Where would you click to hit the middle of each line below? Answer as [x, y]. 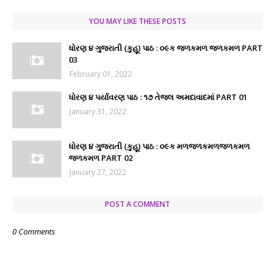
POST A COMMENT [137, 204]
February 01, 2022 [101, 74]
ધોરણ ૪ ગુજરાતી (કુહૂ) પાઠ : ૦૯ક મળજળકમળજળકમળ [159, 146]
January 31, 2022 [98, 111]
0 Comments [34, 231]
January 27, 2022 [98, 172]
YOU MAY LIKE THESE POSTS [137, 21]
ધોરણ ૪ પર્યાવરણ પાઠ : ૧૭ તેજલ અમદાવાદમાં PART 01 [158, 97]
